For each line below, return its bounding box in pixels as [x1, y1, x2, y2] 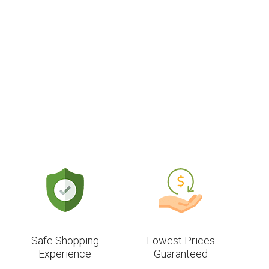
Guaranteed [153, 247, 208, 260]
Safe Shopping [31, 234, 99, 247]
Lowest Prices [146, 234, 215, 247]
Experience [38, 247, 92, 260]
